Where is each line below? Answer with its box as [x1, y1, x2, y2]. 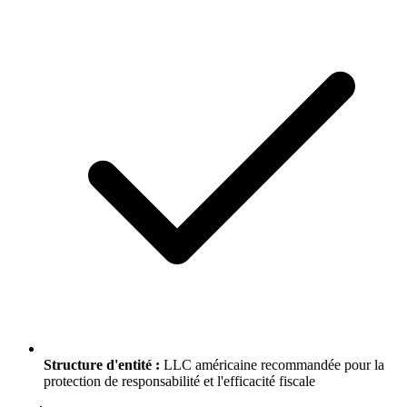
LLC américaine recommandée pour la [160, 357, 384, 373]
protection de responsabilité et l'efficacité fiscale [44, 373, 315, 390]
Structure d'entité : [44, 357, 160, 373]
